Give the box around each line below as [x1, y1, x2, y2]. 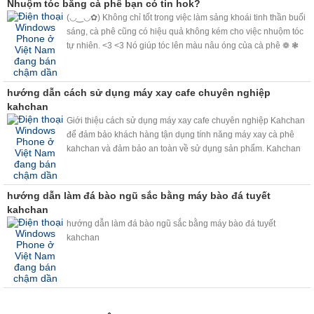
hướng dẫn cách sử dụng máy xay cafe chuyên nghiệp [7, 87, 271, 98]
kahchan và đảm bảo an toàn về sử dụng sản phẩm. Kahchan [67, 144, 301, 153]
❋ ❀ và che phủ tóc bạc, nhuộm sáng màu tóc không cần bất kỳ [67, 55, 307, 64]
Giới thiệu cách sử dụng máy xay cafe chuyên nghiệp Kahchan [67, 116, 305, 125]
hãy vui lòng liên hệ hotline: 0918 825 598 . [67, 172, 231, 182]
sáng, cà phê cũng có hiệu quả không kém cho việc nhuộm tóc [67, 27, 303, 36]
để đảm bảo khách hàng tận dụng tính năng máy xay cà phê [67, 130, 294, 139]
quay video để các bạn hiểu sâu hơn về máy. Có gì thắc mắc [67, 158, 295, 168]
